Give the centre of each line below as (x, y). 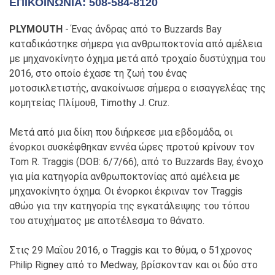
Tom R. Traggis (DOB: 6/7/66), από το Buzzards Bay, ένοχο (136, 161)
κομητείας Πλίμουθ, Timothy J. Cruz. (89, 103)
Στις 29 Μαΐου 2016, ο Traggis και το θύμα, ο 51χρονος (131, 250)
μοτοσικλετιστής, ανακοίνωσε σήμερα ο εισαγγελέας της (137, 88)
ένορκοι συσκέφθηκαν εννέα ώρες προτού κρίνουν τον (132, 147)
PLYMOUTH (36, 29)
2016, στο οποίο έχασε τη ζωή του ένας (98, 73)
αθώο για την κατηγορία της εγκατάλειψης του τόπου (130, 206)
